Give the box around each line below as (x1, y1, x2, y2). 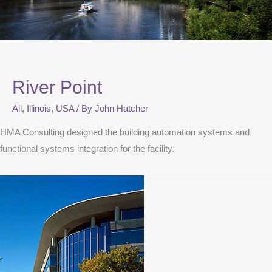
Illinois (27, 104, 51, 114)
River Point (12, 77, 102, 98)
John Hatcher (95, 104, 148, 114)
